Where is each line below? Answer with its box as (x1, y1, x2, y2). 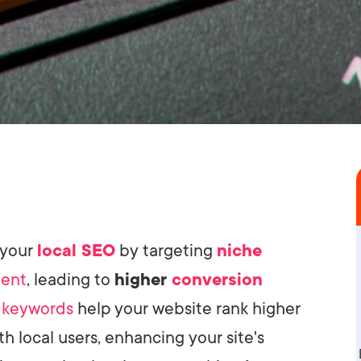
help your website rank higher (73, 298, 301, 318)
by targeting (115, 240, 217, 260)
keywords (2, 298, 73, 318)
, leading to (27, 269, 114, 289)
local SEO (37, 240, 115, 260)
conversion (172, 269, 263, 289)
